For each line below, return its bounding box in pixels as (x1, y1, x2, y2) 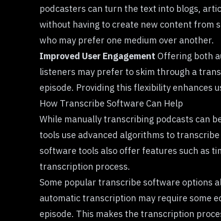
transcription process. (39, 161, 130, 172)
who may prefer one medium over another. (39, 35, 214, 46)
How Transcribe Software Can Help (39, 98, 183, 109)
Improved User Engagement (39, 50, 155, 62)
